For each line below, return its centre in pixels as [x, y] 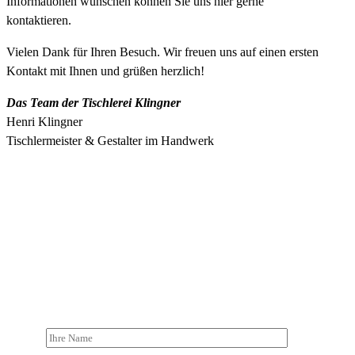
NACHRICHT [177, 271]
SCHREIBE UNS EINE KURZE [177, 252]
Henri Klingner [44, 121]
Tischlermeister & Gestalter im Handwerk [110, 140]
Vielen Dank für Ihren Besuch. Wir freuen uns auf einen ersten [162, 52]
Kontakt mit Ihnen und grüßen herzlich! [105, 71]
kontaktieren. [39, 20]
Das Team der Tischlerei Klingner [94, 102]
